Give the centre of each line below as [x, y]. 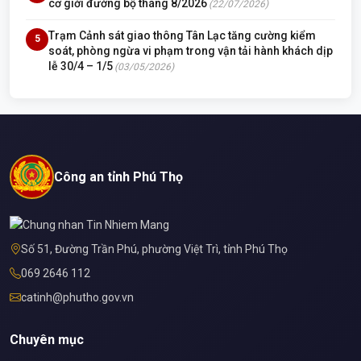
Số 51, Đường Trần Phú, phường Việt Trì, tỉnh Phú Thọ [154, 249]
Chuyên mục [47, 340]
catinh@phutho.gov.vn [77, 298]
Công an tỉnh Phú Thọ [118, 176]
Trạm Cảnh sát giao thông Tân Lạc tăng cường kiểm [182, 35]
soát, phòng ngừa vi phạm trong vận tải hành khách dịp [191, 50]
